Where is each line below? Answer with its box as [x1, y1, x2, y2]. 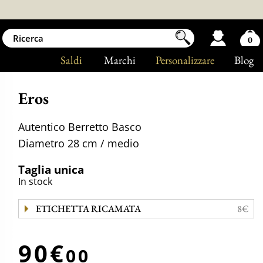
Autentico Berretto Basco [18, 120, 142, 134]
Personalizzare [155, 53, 214, 68]
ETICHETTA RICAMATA [35, 203, 141, 215]
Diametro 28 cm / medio [18, 136, 140, 150]
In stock [18, 175, 53, 188]
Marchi [103, 53, 136, 68]
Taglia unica [18, 162, 85, 177]
